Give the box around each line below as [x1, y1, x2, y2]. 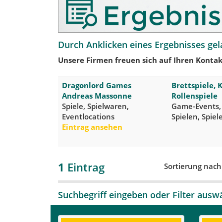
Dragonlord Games [62, 80, 131, 90]
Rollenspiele [171, 90, 218, 101]
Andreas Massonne [62, 90, 132, 101]
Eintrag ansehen [62, 121, 122, 132]
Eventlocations [62, 111, 114, 121]
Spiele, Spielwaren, [62, 101, 129, 111]
